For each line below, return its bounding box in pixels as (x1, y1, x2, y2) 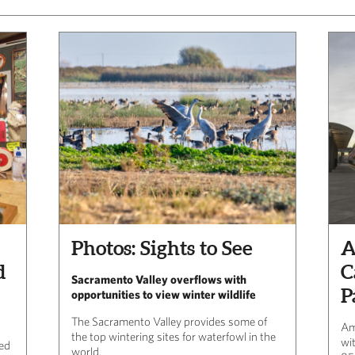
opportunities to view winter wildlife (71, 287, 256, 301)
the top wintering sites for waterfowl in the (71, 329, 276, 343)
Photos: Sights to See (71, 236, 252, 259)
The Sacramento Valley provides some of (71, 314, 267, 328)
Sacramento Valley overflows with (71, 272, 246, 286)
